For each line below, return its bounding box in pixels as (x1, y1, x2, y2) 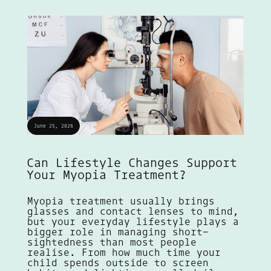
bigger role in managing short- (27, 226, 209, 238)
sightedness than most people (27, 236, 197, 249)
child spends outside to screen (27, 256, 209, 269)
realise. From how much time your (27, 246, 221, 259)
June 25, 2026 (33, 123, 73, 129)
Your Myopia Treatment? (26, 167, 186, 183)
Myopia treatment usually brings (27, 195, 215, 207)
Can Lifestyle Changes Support (26, 155, 237, 171)
